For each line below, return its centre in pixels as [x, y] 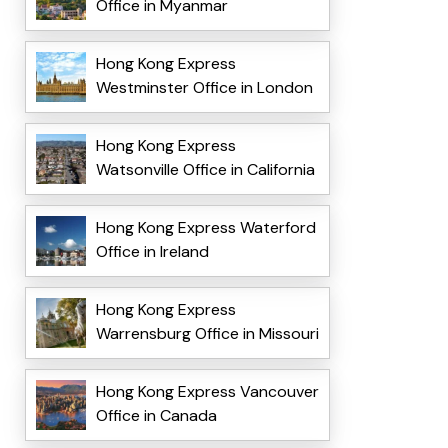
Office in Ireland [152, 252]
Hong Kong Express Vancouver [207, 392]
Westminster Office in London [206, 88]
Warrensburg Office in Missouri [207, 334]
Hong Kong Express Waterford [205, 228]
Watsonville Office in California [205, 170]
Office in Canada [156, 416]
